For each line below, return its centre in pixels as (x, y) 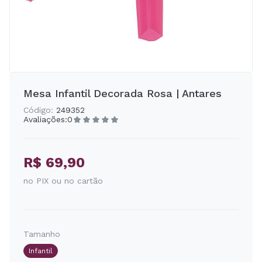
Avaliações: (45, 119)
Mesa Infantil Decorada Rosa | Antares (123, 93)
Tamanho (42, 234)
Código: (38, 110)
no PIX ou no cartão (63, 181)
